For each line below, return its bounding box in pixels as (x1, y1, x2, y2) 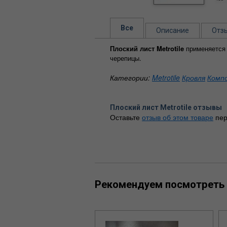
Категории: (110, 72, 152, 83)
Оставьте (110, 111, 142, 122)
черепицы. (110, 53, 141, 63)
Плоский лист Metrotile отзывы (110, 103, 222, 111)
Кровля (182, 72, 205, 83)
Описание (156, 26, 189, 34)
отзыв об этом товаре (142, 111, 213, 122)
